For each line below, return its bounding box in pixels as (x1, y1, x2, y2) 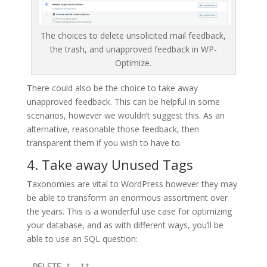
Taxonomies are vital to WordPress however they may (26, 178, 237, 190)
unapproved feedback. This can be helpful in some (26, 95, 220, 107)
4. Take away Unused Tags (26, 155, 193, 173)
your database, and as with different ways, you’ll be (26, 219, 223, 231)
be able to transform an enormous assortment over (26, 191, 228, 203)
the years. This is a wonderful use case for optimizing (26, 205, 232, 217)
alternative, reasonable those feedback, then (26, 123, 199, 135)
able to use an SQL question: (26, 232, 138, 244)
